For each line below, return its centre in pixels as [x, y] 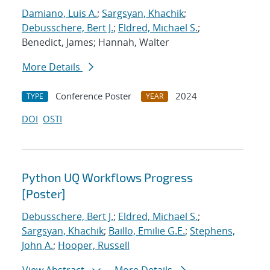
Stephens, [212, 231]
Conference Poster [93, 96]
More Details [52, 67]
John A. [37, 246]
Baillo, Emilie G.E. [147, 231]
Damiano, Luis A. [59, 14]
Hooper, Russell [94, 246]
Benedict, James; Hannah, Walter [96, 42]
